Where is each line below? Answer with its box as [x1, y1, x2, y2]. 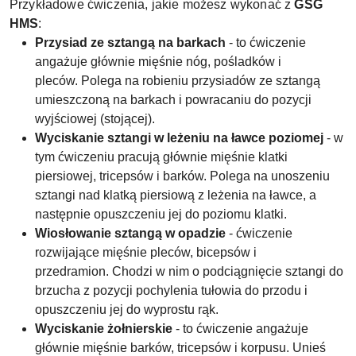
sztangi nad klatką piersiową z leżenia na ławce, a [35, 188, 316, 202]
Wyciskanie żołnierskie [35, 322, 172, 335]
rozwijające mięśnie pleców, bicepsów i [35, 246, 257, 259]
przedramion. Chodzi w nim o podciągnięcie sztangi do [35, 265, 343, 278]
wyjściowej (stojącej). [35, 112, 155, 126]
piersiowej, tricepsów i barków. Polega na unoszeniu [35, 169, 330, 183]
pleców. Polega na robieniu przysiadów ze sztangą [35, 74, 320, 87]
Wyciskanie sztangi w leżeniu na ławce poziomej [35, 131, 323, 145]
